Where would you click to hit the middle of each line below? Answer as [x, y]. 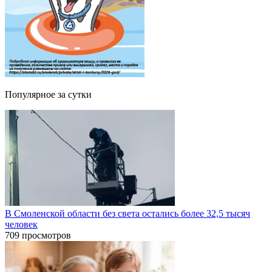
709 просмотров [38, 235]
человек [21, 224]
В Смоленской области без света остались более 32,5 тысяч [127, 213]
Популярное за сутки [48, 94]
